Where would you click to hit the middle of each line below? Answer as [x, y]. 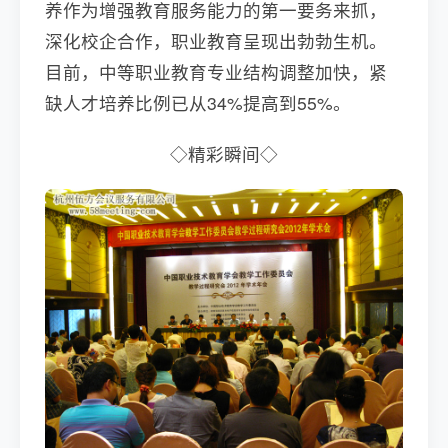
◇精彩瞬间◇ [224, 153]
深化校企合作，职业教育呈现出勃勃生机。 [216, 40]
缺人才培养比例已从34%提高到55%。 [198, 102]
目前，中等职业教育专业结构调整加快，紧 [216, 71]
